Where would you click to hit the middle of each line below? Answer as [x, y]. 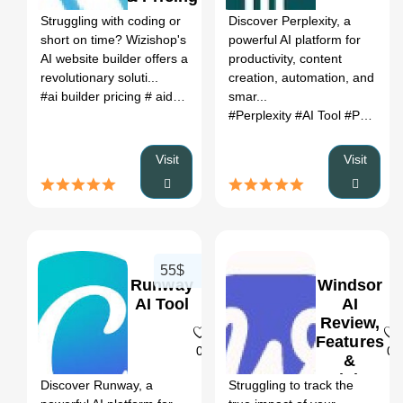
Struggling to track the [291, 385]
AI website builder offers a [114, 58]
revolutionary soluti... [99, 77]
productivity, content [285, 58]
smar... [248, 96]
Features [350, 342]
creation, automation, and [301, 77]
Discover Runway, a [97, 385]
